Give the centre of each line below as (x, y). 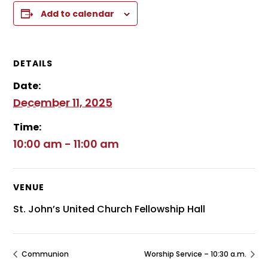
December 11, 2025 (63, 103)
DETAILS (33, 63)
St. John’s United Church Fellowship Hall (109, 209)
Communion (45, 254)
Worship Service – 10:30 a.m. (196, 254)
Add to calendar (78, 14)
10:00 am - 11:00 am (66, 144)
